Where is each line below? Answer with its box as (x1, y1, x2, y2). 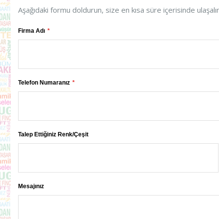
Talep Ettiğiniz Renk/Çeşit (18, 131, 88, 138)
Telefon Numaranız (18, 79, 70, 86)
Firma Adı (18, 27, 45, 34)
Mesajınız (18, 182, 44, 190)
